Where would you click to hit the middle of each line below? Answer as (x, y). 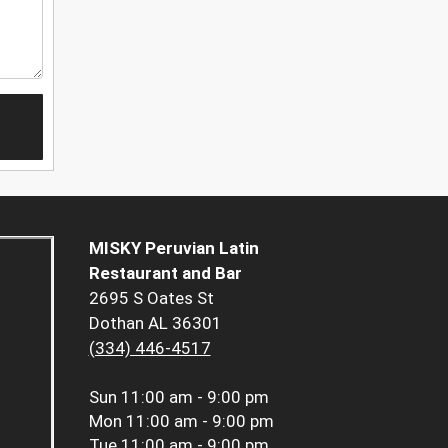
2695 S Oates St (151, 298)
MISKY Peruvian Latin (173, 248)
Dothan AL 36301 (155, 323)
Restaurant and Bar (165, 273)
